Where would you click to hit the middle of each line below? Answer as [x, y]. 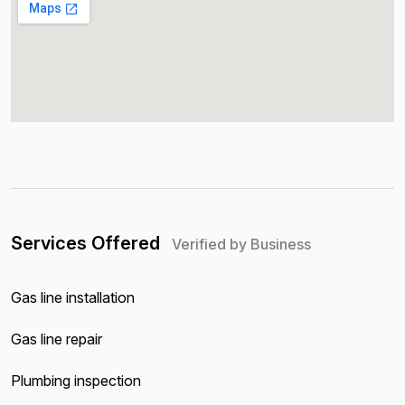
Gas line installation [73, 297]
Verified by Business [241, 244]
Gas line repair [57, 339]
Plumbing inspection [76, 381]
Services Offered [88, 243]
